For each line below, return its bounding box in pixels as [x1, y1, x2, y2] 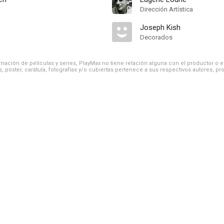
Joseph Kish [140, 23, 180, 32]
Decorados [140, 33, 172, 41]
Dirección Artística [140, 5, 193, 13]
